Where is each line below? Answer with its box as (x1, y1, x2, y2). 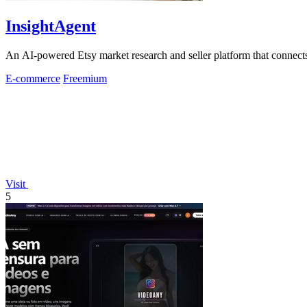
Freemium (63, 73, 107, 85)
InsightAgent (5, 17, 96, 36)
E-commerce (5, 73, 60, 85)
